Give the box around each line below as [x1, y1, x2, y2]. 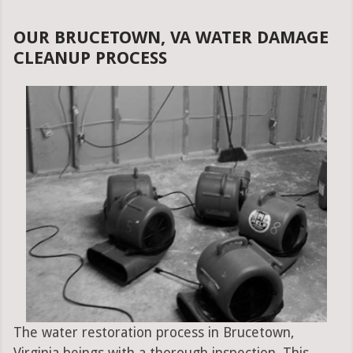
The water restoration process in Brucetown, [13, 325, 294, 341]
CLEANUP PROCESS [13, 48, 167, 69]
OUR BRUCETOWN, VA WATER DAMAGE [13, 28, 329, 48]
